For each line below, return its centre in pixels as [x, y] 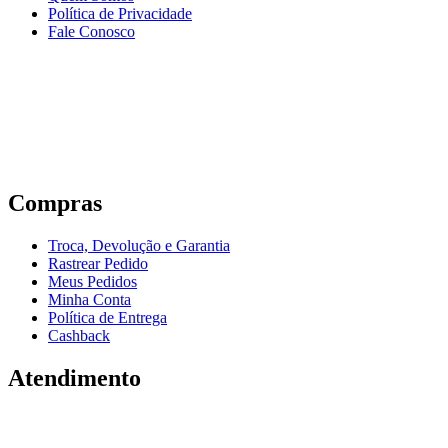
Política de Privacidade [120, 13]
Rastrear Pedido [98, 263]
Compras [58, 202]
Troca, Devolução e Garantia [139, 245]
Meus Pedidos [92, 281]
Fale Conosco [91, 31]
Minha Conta [89, 299]
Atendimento [74, 377]
